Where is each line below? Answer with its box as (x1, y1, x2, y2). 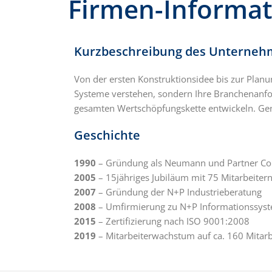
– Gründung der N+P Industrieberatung (98, 186, 262, 199)
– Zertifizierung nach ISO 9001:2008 (98, 215, 250, 228)
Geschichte (74, 127, 140, 144)
